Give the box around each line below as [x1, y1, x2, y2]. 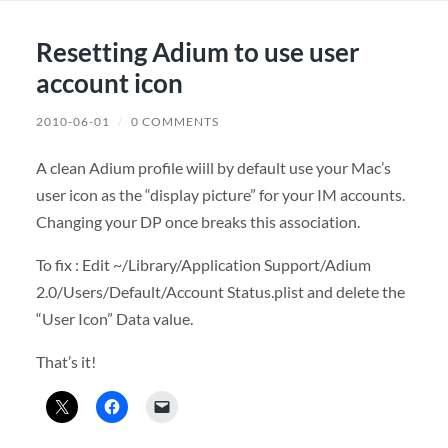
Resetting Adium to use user [35, 36, 360, 69]
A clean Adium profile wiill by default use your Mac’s [35, 158, 391, 178]
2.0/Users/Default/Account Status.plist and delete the [35, 282, 405, 302]
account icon [35, 67, 183, 100]
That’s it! [35, 352, 96, 372]
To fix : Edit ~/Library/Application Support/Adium [35, 255, 371, 275]
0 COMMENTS [130, 114, 219, 130]
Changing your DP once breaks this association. [35, 212, 360, 232]
